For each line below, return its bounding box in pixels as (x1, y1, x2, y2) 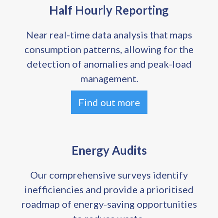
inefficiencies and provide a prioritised (24, 183, 194, 195)
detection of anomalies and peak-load (26, 58, 192, 70)
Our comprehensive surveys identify (30, 169, 188, 181)
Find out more (78, 96, 140, 108)
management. (80, 73, 138, 84)
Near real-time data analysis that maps (26, 29, 192, 40)
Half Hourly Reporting (49, 3, 169, 17)
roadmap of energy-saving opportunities (21, 198, 197, 210)
